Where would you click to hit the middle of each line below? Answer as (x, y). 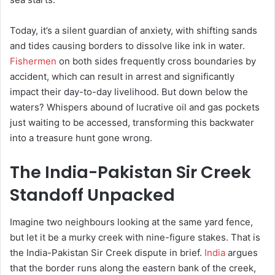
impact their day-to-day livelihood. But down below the (129, 91)
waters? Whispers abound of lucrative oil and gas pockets (135, 107)
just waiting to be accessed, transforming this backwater (132, 122)
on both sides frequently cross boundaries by (156, 61)
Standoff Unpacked (92, 195)
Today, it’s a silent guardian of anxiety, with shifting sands (134, 30)
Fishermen (33, 61)
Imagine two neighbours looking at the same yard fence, (131, 222)
